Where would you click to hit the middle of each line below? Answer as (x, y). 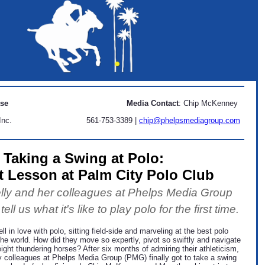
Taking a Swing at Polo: (83, 158)
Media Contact (153, 103)
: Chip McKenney (209, 103)
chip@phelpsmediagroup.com (190, 120)
